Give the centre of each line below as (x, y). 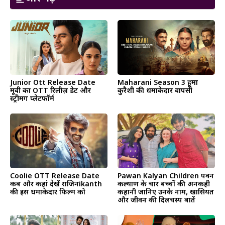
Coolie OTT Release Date (55, 176)
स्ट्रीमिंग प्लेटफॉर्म (32, 99)
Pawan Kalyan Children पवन (166, 176)
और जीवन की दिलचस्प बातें (156, 200)
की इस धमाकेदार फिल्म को (48, 192)
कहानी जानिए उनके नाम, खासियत (166, 192)
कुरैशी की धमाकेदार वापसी (155, 91)
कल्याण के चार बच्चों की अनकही (164, 184)
